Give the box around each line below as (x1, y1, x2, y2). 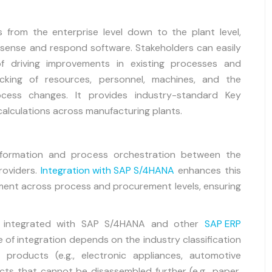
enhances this (174, 163, 241, 177)
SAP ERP (205, 217, 241, 230)
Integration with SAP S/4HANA (41, 163, 174, 177)
